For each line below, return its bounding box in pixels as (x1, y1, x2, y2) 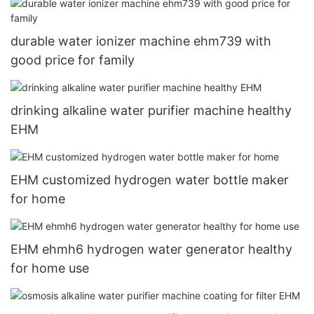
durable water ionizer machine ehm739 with (11, 33, 271, 48)
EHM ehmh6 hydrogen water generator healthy (11, 241, 292, 257)
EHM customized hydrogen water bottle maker (11, 172, 289, 187)
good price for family (11, 52, 135, 67)
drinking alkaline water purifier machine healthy (11, 102, 292, 118)
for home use (11, 260, 89, 275)
